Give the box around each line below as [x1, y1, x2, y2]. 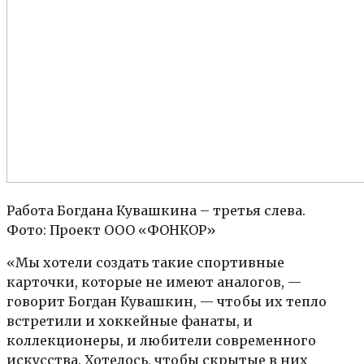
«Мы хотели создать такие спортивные [6, 253, 284, 271]
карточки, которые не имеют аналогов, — [6, 273, 301, 290]
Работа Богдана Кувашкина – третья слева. [6, 201, 305, 219]
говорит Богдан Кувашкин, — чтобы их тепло [6, 292, 327, 310]
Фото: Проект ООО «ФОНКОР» [6, 221, 216, 238]
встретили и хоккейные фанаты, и [6, 312, 253, 329]
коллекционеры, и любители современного [6, 331, 316, 349]
